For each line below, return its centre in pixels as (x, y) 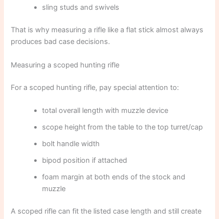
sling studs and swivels (81, 8)
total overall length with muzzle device (105, 110)
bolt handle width (71, 143)
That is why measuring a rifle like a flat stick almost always (107, 30)
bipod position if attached (85, 160)
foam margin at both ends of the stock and (114, 177)
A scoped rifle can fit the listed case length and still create (106, 211)
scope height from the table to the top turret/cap (123, 127)
